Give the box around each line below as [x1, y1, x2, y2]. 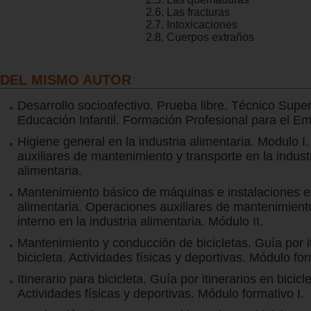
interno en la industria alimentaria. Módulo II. [17, 214, 263, 228]
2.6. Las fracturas [146, 6, 230, 19]
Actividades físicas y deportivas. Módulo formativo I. [17, 286, 304, 301]
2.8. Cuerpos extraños [146, 31, 254, 44]
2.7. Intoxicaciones [146, 19, 237, 31]
